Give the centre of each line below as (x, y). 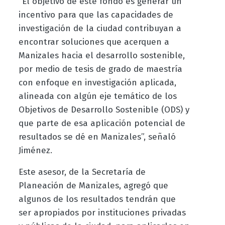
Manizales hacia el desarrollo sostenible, (101, 55)
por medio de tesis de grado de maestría (100, 69)
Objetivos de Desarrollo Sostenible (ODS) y (104, 109)
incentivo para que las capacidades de (96, 15)
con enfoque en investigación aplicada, (97, 82)
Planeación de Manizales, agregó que (93, 185)
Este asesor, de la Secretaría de (82, 172)
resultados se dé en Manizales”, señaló (97, 137)
